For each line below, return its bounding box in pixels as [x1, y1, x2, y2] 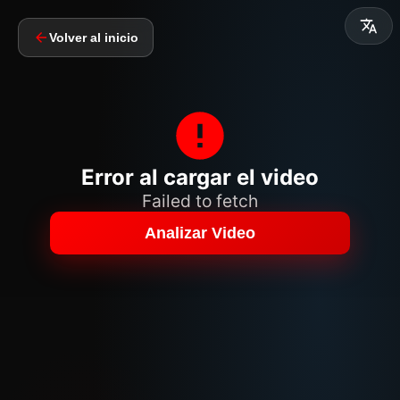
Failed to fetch [142, 190, 258, 212]
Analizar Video [145, 223, 255, 242]
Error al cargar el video [81, 164, 319, 190]
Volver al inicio [49, 30, 138, 45]
